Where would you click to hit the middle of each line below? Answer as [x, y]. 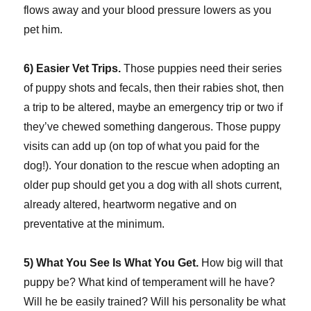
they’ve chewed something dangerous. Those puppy [152, 127]
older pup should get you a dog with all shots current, [153, 185]
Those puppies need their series [202, 69]
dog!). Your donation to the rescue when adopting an [152, 166]
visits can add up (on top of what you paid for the [142, 146]
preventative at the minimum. [94, 224]
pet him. [43, 30]
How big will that [241, 263]
